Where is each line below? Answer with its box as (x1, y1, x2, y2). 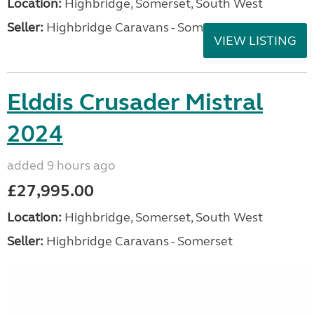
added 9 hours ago (7, 158, 116, 173)
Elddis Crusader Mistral (7, 88, 263, 117)
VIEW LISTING (214, 33, 296, 48)
